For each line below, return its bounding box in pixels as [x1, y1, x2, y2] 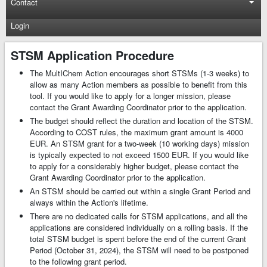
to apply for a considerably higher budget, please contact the [30, 160, 238, 172]
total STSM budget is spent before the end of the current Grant [30, 233, 246, 245]
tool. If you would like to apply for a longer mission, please [30, 90, 231, 102]
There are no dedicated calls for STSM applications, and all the [30, 210, 247, 222]
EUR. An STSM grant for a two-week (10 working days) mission [30, 138, 249, 150]
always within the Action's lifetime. [30, 197, 148, 209]
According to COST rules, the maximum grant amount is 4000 [30, 126, 243, 138]
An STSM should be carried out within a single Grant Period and [30, 185, 250, 197]
